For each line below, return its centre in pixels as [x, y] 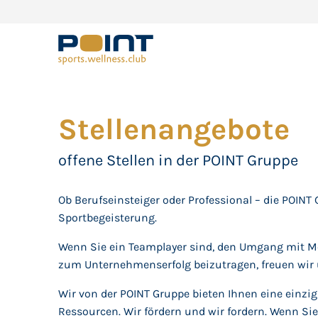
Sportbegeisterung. [109, 218]
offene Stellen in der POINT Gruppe [179, 160]
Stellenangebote [174, 129]
